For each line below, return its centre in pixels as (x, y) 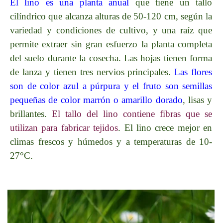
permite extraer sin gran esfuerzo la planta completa (111, 44)
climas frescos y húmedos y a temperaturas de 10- (111, 142)
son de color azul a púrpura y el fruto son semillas (111, 86)
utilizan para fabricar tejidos (64, 128)
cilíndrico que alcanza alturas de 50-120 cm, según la (111, 16)
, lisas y (197, 100)
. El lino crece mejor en (165, 128)
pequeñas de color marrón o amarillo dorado (96, 100)
